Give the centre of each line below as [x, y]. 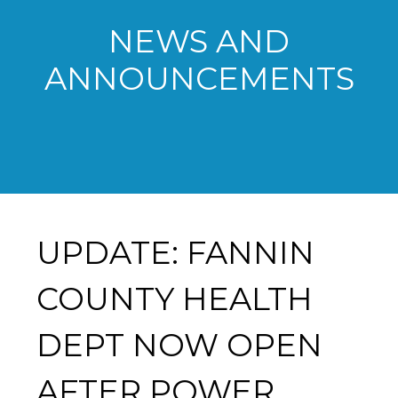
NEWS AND [199, 41]
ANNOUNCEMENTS [199, 78]
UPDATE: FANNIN [175, 252]
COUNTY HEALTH [174, 298]
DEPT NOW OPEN [179, 345]
